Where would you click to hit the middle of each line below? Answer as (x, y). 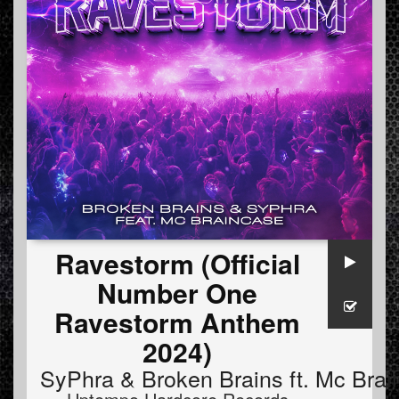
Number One (177, 293)
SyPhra (77, 378)
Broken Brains (212, 378)
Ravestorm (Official (177, 264)
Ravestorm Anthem (177, 322)
